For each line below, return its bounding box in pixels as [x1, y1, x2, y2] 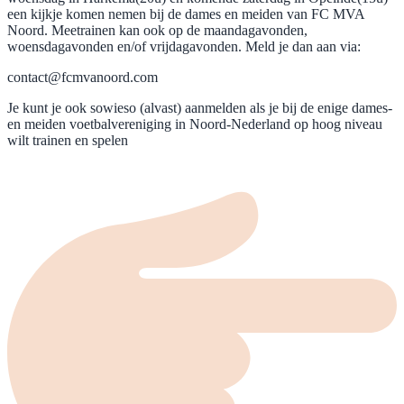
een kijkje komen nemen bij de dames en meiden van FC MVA [7, 5, 364, 22]
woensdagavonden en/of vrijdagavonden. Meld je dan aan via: [7, 38, 361, 54]
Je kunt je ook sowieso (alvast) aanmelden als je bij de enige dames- [7, 99, 392, 115]
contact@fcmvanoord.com [7, 69, 158, 85]
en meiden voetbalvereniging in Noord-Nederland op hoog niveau [7, 115, 382, 132]
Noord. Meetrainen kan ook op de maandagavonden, [7, 22, 308, 38]
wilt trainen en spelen [7, 132, 128, 148]
